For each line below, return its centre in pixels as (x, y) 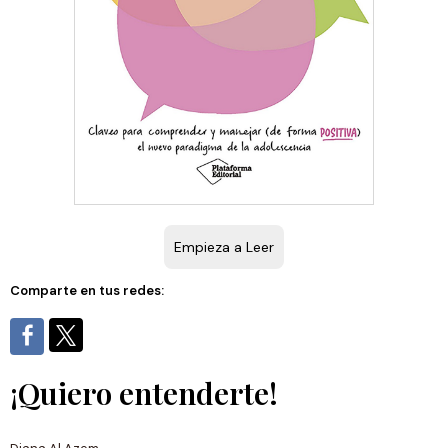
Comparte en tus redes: (87, 290)
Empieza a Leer (224, 246)
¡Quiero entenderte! (144, 392)
